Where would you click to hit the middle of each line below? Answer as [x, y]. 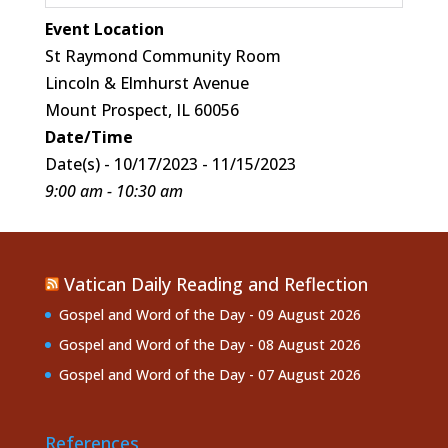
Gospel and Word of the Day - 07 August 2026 [209, 375]
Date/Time [88, 137]
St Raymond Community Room [162, 56]
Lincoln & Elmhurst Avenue [146, 83]
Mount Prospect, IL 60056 [141, 110]
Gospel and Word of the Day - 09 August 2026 [209, 315]
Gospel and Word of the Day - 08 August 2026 [209, 345]
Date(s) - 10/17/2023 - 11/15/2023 [170, 164]
